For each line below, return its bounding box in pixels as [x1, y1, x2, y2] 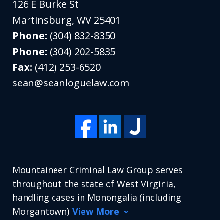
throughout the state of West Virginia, [12, 177, 176, 190]
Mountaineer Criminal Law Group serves [12, 164, 183, 176]
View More [72, 205, 120, 217]
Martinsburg [12, 13, 72, 27]
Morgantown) [12, 205, 70, 217]
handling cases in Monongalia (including [12, 191, 182, 203]
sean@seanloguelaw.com [12, 76, 130, 89]
